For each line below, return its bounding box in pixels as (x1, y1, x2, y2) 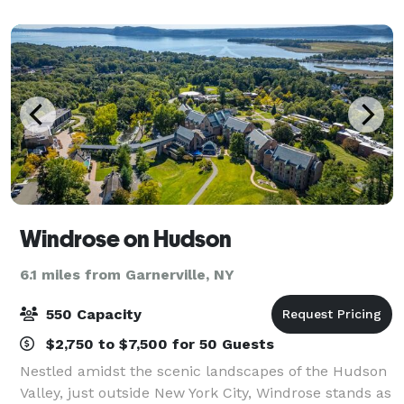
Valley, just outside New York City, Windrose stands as (20, 383, 391, 401)
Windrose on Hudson (20, 225, 232, 252)
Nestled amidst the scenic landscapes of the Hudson (20, 362, 387, 380)
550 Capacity (41, 305, 142, 323)
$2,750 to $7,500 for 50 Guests (41, 335, 274, 353)
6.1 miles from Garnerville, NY (20, 265, 234, 283)
